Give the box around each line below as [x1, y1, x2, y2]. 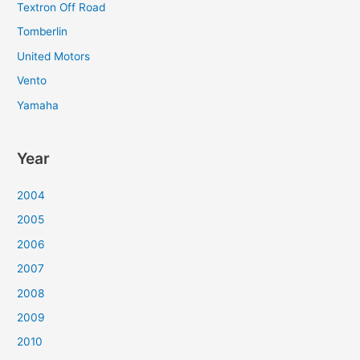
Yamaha [17, 98, 59, 112]
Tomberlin [17, 25, 68, 39]
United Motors [17, 49, 91, 63]
